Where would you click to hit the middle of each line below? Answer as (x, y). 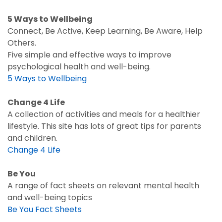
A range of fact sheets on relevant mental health (103, 186)
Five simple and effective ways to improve (89, 55)
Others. (22, 43)
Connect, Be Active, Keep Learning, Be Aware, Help (105, 31)
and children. (32, 138)
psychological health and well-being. (79, 67)
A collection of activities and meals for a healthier (104, 114)
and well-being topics (50, 197)
